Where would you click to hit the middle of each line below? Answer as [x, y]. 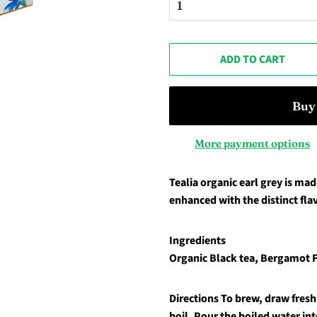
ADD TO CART [252, 59]
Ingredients [197, 241]
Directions [194, 299]
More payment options [252, 143]
